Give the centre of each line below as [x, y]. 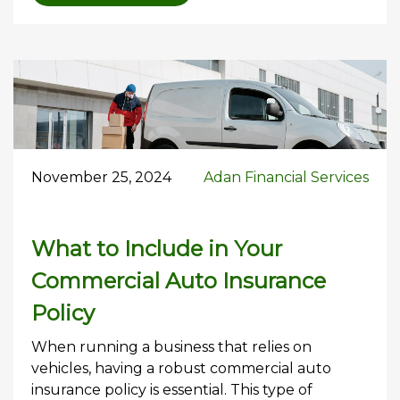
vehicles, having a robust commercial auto [181, 368]
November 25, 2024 [101, 177]
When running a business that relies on [171, 346]
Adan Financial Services [286, 177]
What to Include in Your [157, 248]
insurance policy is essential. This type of [172, 389]
